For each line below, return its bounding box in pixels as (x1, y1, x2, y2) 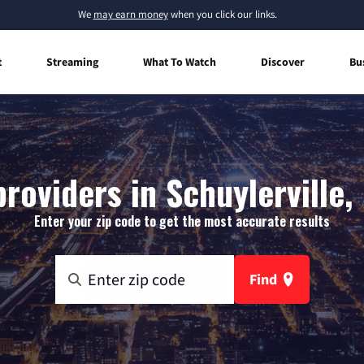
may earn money (93, 7, 168, 21)
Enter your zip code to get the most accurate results (34, 210, 330, 231)
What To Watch (143, 54, 216, 69)
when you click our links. (167, 7, 277, 21)
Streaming (46, 54, 98, 69)
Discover (261, 54, 305, 69)
